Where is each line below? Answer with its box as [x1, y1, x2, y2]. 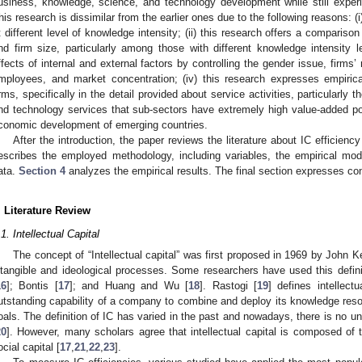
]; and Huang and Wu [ [69, 279, 189, 292]
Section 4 [19, 165, 65, 178]
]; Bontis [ [6, 279, 58, 292]
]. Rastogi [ [200, 279, 257, 292]
